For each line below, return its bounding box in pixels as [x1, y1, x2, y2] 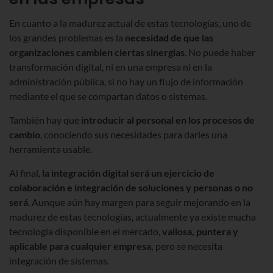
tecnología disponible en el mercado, [9, 225, 162, 237]
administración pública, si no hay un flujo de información [9, 75, 243, 87]
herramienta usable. [9, 143, 92, 155]
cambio [9, 128, 40, 140]
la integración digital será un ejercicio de [42, 166, 214, 179]
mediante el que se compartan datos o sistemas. [9, 90, 207, 102]
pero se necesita [155, 239, 222, 252]
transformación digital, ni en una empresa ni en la [9, 60, 212, 73]
